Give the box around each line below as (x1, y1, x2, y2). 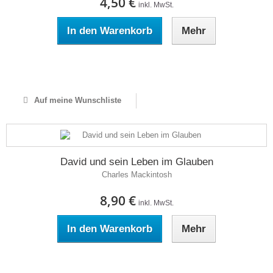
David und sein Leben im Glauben (60, 156, 213, 168)
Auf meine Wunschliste (31, 96, 121, 105)
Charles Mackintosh (101, 170, 172, 179)
